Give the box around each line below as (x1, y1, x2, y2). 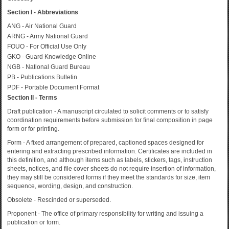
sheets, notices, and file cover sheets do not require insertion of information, (7, 165, 216, 172)
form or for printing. (7, 125, 59, 132)
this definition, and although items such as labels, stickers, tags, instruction (7, 156, 212, 164)
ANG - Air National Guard (7, 22, 77, 30)
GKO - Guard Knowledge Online (7, 53, 96, 60)
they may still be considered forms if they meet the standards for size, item (7, 174, 210, 181)
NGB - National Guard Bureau (7, 63, 90, 71)
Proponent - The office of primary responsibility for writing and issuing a (7, 210, 203, 217)
